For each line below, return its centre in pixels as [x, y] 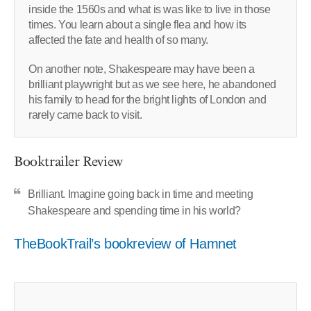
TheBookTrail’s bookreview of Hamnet [125, 244]
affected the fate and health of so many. [119, 40]
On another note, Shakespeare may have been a [142, 69]
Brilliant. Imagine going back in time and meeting [141, 194]
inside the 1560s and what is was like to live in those [150, 10]
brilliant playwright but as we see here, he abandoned [152, 85]
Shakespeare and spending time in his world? [134, 211]
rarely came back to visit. [85, 115]
